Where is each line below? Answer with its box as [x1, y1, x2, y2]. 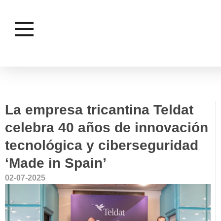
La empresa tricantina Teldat [5, 102, 193, 117]
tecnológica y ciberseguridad [5, 138, 198, 153]
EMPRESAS [20, 81, 65, 90]
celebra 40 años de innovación [5, 120, 208, 135]
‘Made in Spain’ [5, 155, 107, 171]
